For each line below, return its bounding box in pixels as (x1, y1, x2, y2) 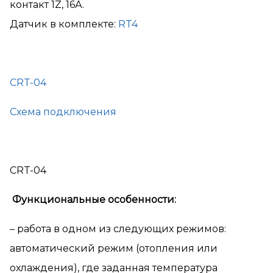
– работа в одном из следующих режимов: (10, 223, 226, 235)
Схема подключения (10, 106, 116, 118)
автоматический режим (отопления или (10, 243, 218, 255)
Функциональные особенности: (12, 194, 176, 206)
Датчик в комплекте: (10, 18, 118, 30)
